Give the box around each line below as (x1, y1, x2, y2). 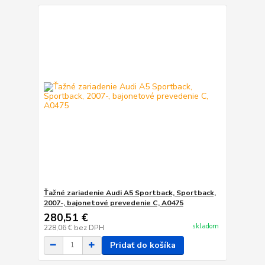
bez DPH (73, 222, 104, 232)
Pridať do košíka (109, 239, 176, 251)
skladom (192, 222, 219, 231)
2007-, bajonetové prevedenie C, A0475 (43, 198, 183, 208)
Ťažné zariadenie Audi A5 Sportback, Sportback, (43, 188, 216, 198)
